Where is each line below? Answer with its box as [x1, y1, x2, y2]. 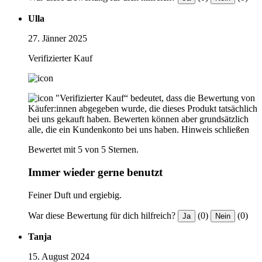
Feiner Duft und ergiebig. [28, 189, 122, 200]
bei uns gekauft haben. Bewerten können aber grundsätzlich [28, 114, 249, 125]
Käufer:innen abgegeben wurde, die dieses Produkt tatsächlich [28, 104, 257, 114]
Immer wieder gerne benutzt [28, 166, 163, 179]
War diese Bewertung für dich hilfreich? [28, 210, 175, 220]
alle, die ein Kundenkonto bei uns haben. [28, 125, 179, 135]
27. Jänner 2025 [28, 33, 87, 44]
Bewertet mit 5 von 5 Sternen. [28, 144, 139, 155]
